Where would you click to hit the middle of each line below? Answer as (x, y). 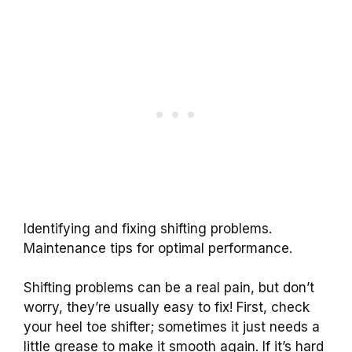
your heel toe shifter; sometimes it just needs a (172, 327)
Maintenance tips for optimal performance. (158, 248)
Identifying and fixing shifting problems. (148, 228)
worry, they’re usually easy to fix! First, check (167, 308)
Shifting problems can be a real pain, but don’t (169, 288)
